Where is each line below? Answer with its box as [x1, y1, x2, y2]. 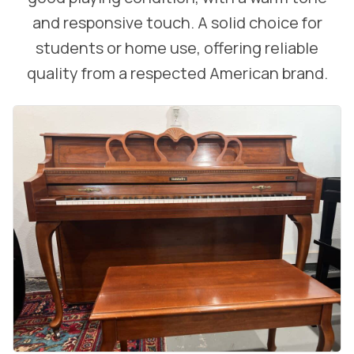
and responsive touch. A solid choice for [32, 12, 322, 33]
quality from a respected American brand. [26, 62, 328, 84]
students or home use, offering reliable [36, 37, 318, 58]
